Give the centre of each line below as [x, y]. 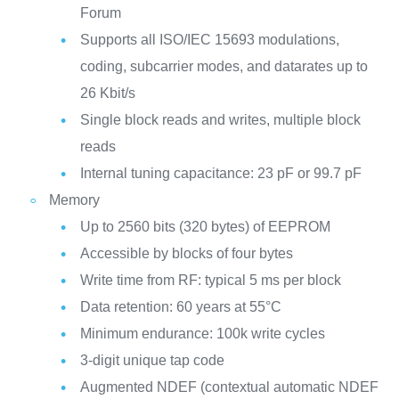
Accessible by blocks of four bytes [186, 253]
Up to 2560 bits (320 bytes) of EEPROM [205, 227]
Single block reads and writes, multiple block [220, 120]
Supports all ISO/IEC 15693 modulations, [209, 40]
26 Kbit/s [107, 93]
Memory [74, 200]
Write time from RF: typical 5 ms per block [210, 280]
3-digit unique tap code [152, 360]
